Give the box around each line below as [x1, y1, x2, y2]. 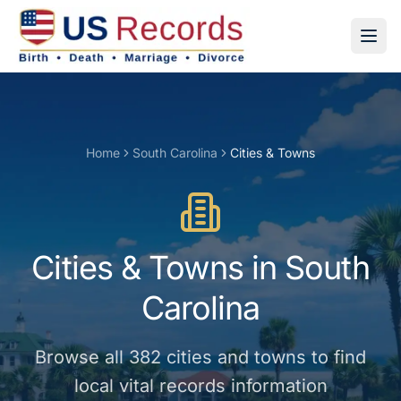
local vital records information [73, 375, 328, 397]
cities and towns [166, 346, 306, 368]
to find [306, 346, 366, 368]
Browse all [35, 346, 129, 368]
